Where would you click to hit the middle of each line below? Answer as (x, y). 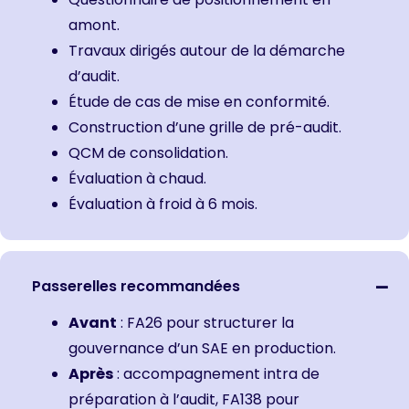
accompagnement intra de (221, 373)
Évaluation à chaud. (137, 178)
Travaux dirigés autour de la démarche (207, 50)
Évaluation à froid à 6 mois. (163, 204)
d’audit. (94, 76)
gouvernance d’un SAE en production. (202, 348)
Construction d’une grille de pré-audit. (205, 127)
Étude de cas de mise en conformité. (199, 101)
